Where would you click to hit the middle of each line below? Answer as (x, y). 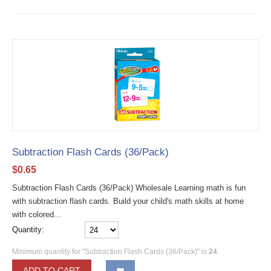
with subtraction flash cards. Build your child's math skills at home (128, 201)
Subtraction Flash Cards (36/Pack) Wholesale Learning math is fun (129, 188)
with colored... (37, 214)
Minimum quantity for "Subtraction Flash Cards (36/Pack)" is (110, 252)
